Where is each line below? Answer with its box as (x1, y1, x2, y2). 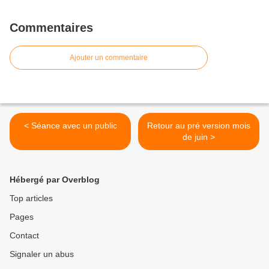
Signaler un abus (10, 249, 74, 259)
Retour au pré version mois (147, 121, 250, 131)
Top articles (10, 193, 53, 204)
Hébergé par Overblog (10, 175, 100, 185)
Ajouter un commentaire (70, 53, 148, 62)
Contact (10, 231, 39, 241)
